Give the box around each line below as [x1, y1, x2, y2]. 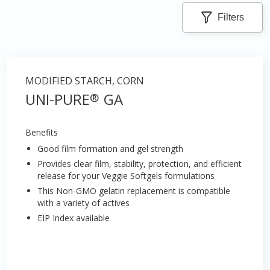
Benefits [25, 127, 58, 138]
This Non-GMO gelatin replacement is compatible [37, 185, 230, 196]
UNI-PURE [25, 89, 90, 109]
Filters [218, 12, 244, 22]
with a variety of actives [37, 197, 130, 209]
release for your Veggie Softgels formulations [37, 170, 215, 181]
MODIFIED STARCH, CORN [25, 74, 144, 87]
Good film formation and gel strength [37, 143, 183, 154]
